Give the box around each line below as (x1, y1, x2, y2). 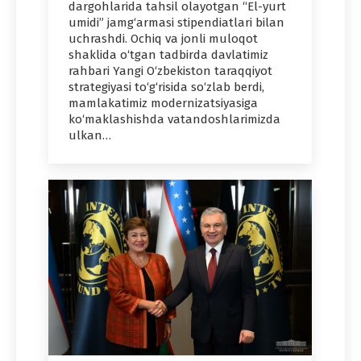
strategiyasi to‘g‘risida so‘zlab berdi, (68, 80, 264, 95)
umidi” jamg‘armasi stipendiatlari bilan (68, 15, 284, 31)
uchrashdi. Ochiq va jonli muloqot (68, 31, 258, 47)
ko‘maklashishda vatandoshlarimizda (68, 112, 280, 127)
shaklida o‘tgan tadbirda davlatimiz (68, 48, 268, 63)
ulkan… (68, 128, 111, 143)
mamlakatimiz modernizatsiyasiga (68, 96, 258, 111)
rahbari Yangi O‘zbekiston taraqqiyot (68, 64, 272, 79)
